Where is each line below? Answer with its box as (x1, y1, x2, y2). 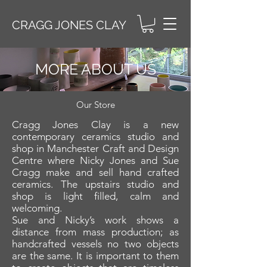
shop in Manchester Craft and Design (12, 142, 179, 155)
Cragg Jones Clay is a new (12, 119, 179, 131)
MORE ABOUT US (35, 60, 156, 79)
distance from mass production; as (12, 226, 179, 238)
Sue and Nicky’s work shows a (12, 214, 179, 226)
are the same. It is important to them (12, 250, 179, 262)
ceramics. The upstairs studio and (12, 178, 179, 191)
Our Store (76, 99, 115, 111)
